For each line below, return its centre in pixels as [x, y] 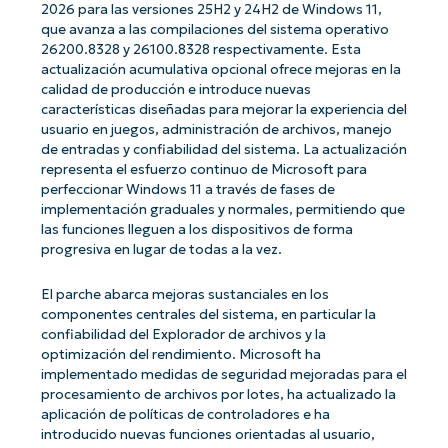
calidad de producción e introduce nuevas [175, 90]
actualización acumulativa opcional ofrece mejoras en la [220, 70]
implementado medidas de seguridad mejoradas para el [223, 374]
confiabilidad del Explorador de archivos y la [183, 334]
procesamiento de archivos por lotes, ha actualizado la [218, 394]
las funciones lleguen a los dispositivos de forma [196, 230]
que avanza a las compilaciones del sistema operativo [214, 30]
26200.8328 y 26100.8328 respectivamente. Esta [200, 50]
